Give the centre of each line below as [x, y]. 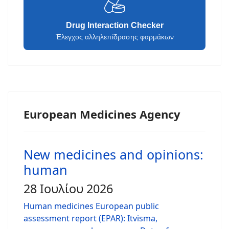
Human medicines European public [91, 206]
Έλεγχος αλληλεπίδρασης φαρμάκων [114, 37]
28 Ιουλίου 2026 [68, 188]
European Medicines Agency [102, 114]
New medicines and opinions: [113, 154]
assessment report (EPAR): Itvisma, [90, 218]
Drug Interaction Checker [114, 25]
